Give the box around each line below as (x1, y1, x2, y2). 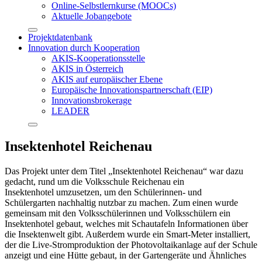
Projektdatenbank (28, 32, 92, 42)
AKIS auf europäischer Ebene (51, 74, 163, 84)
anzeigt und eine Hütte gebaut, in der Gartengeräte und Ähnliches (5, 250, 246, 260)
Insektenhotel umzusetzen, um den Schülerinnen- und (5, 187, 202, 197)
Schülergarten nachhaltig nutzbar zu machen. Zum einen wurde (5, 197, 238, 208)
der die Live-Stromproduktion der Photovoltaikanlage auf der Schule (5, 239, 257, 250)
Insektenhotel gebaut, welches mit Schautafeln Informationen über (5, 218, 248, 229)
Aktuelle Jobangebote (51, 11, 132, 21)
